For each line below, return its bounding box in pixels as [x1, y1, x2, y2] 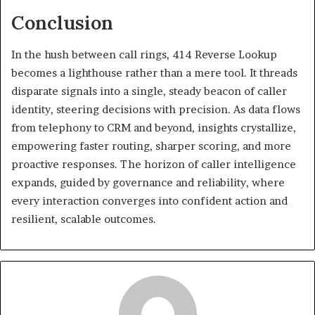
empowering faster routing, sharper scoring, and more [11, 139, 291, 153]
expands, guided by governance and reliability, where [11, 175, 285, 189]
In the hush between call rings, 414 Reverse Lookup [11, 47, 277, 61]
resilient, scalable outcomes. [11, 212, 156, 226]
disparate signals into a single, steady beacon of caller [11, 84, 287, 98]
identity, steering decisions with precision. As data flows [11, 102, 300, 116]
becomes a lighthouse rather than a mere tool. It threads [11, 65, 297, 79]
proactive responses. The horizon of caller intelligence [11, 157, 296, 171]
